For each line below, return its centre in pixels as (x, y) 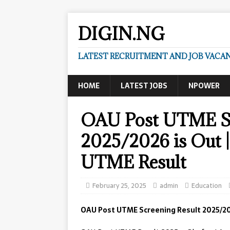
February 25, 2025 (119, 186)
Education (207, 186)
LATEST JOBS (144, 86)
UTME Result (133, 162)
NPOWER (204, 86)
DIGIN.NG (121, 34)
